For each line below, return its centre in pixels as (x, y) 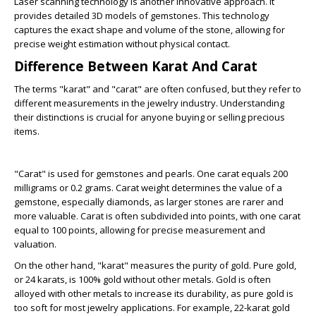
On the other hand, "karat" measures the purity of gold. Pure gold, (155, 265)
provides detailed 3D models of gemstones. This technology (142, 16)
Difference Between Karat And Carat (136, 66)
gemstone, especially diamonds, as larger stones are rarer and (149, 202)
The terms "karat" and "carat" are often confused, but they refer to (158, 89)
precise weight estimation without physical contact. (122, 44)
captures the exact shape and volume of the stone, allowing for (150, 30)
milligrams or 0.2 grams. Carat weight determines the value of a (148, 188)
